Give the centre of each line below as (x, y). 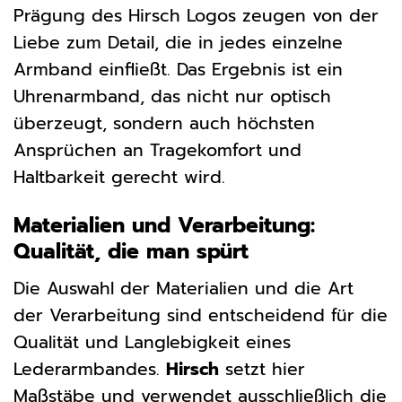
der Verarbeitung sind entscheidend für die (201, 315)
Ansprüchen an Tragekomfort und (157, 150)
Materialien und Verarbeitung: (164, 226)
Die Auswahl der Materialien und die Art (184, 288)
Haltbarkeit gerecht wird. (119, 177)
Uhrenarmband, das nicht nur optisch (172, 96)
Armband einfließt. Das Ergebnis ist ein (178, 69)
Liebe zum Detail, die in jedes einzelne (178, 42)
